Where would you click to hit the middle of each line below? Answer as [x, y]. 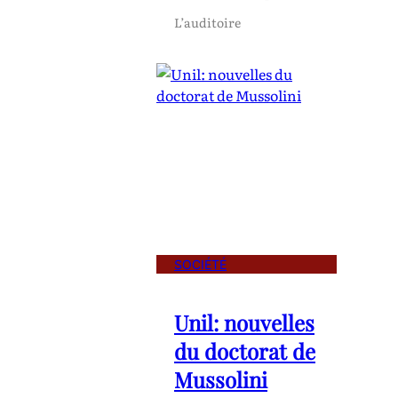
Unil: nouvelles [244, 323]
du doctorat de [245, 351]
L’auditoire [207, 22]
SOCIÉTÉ [200, 264]
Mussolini [221, 380]
